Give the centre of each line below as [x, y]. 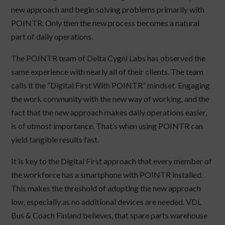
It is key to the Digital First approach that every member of [112, 161]
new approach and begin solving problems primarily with [108, 10]
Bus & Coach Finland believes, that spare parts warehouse [109, 215]
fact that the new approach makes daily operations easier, [109, 113]
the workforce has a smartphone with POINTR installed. [107, 175]
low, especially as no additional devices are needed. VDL [106, 202]
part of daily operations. [52, 37]
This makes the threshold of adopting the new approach [106, 188]
